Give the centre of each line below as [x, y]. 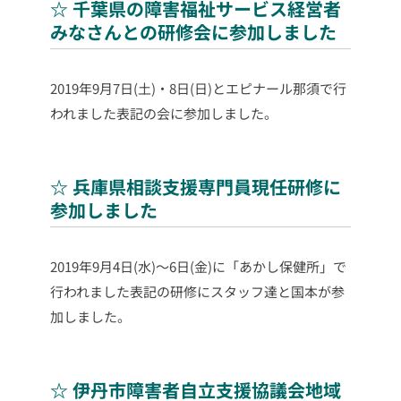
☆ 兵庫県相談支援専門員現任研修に [196, 187]
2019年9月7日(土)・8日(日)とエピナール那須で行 [198, 89]
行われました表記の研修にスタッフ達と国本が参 [197, 292]
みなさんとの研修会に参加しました [193, 32]
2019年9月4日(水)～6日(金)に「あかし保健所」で [198, 267]
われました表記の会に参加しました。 [164, 114]
